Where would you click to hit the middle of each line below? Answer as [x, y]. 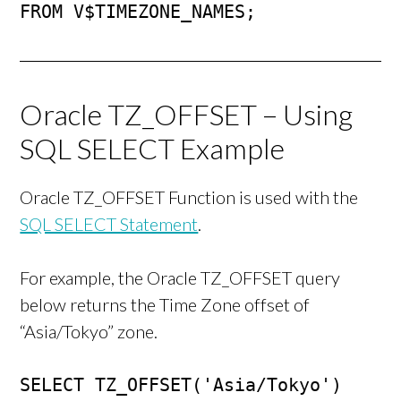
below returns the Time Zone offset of [165, 305]
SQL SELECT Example [153, 149]
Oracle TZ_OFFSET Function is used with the [189, 197]
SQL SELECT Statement [109, 224]
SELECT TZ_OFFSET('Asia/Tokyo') [181, 385]
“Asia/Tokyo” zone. [89, 332]
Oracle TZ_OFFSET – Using [187, 115]
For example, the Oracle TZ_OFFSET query [180, 278]
